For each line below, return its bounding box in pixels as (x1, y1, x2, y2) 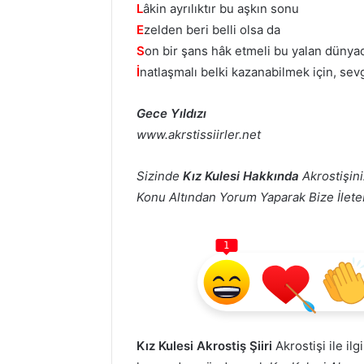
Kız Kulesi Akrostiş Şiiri (136, 337, 272, 353)
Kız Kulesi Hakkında (183, 167, 299, 184)
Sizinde (136, 167, 183, 184)
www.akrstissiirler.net (136, 126, 261, 142)
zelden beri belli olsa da (144, 21, 280, 37)
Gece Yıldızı (136, 105, 206, 121)
